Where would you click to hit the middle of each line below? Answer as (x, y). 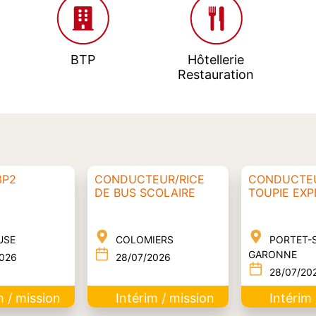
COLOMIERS (145, 239)
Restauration (215, 74)
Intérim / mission (165, 298)
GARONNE (273, 254)
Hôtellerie (215, 59)
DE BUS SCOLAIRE (145, 192)
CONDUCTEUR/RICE (150, 179)
